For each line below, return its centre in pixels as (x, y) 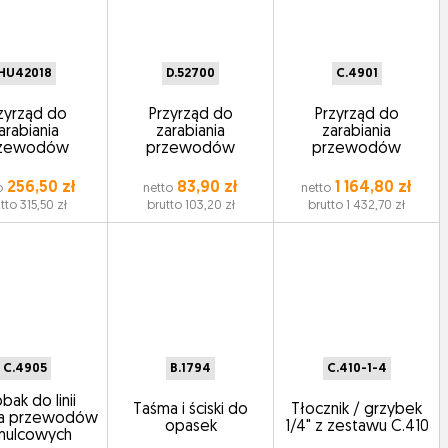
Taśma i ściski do (191, 410)
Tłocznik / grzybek (357, 410)
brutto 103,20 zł (190, 205)
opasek (190, 427)
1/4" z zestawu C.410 (356, 427)
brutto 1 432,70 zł (357, 205)
